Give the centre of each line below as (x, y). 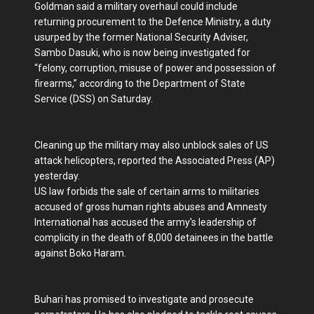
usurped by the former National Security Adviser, (141, 37)
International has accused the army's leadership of (145, 223)
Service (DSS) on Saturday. (94, 99)
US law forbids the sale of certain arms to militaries (147, 192)
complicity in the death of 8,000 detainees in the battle (154, 238)
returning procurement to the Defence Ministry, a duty (153, 22)
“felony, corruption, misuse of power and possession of (155, 68)
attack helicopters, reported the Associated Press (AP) (155, 161)
